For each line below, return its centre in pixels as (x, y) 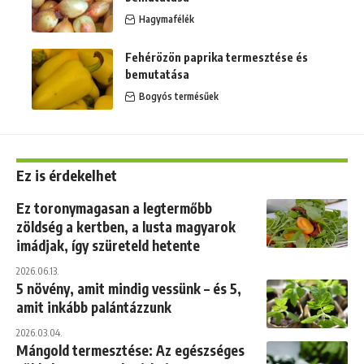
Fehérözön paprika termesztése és (217, 58)
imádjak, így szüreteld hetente (108, 246)
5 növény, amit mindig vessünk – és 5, (129, 289)
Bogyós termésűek (179, 97)
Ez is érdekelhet (67, 175)
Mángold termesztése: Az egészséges (130, 351)
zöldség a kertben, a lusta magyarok (126, 227)
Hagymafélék (167, 19)
